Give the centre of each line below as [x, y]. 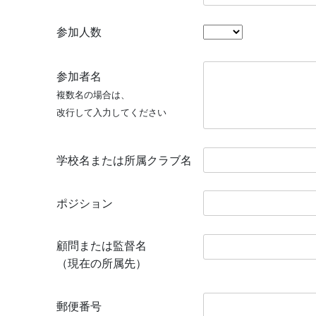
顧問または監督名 [102, 246]
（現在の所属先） [102, 264]
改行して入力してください [111, 112]
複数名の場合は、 [93, 95]
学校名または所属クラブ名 [124, 160]
